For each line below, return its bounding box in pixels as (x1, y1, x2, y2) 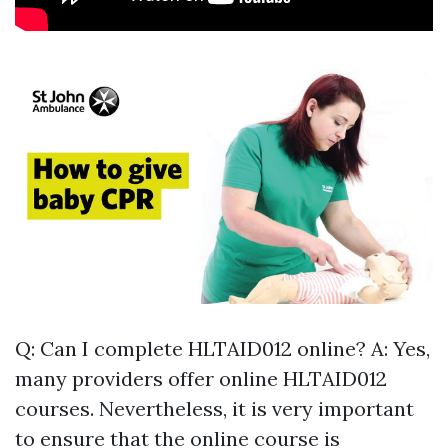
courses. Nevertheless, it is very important (15, 396, 414, 422)
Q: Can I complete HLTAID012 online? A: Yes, (15, 336, 430, 362)
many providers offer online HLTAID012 (15, 366, 387, 392)
